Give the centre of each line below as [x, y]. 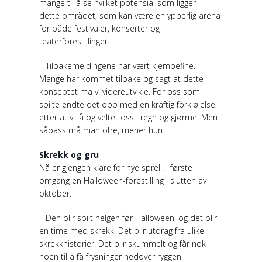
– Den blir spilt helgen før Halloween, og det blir [128, 218]
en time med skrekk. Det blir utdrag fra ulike [122, 230]
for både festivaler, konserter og [100, 28]
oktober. [56, 193]
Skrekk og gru [69, 154]
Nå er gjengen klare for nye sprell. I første [116, 167]
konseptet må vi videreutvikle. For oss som [120, 91]
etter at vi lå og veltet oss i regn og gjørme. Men [129, 117]
